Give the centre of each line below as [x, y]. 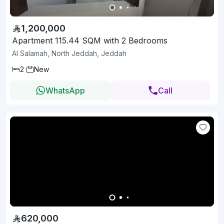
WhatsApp [65, 91]
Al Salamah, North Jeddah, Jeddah [69, 53]
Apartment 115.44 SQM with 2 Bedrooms [90, 41]
